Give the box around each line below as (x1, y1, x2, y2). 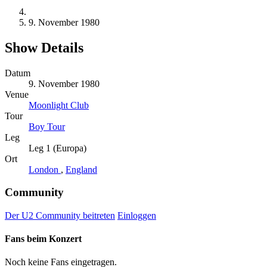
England (66, 164, 97, 175)
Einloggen (117, 210, 156, 221)
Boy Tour (29, 121, 65, 132)
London (29, 164, 61, 175)
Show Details (5, 39, 83, 55)
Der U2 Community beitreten (5, 210, 115, 221)
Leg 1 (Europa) (29, 142, 86, 153)
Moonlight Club (29, 100, 89, 110)
